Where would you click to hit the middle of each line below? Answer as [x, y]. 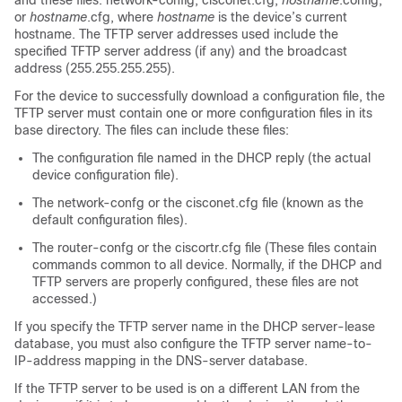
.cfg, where [122, 17]
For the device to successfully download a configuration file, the [200, 96]
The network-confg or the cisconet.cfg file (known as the [198, 203]
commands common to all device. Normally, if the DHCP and [207, 265]
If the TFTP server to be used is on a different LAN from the [187, 389]
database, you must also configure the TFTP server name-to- [193, 344]
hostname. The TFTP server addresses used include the [176, 35]
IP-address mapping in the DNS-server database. [161, 361]
